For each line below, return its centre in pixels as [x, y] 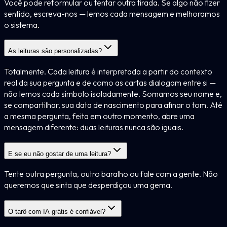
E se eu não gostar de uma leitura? [60, 154]
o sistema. [22, 25]
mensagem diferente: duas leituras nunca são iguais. [94, 127]
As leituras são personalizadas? [55, 51]
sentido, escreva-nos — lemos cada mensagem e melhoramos [112, 13]
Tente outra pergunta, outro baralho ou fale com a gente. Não [111, 174]
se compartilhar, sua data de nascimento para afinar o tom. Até [113, 105]
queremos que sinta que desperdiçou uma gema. [88, 185]
